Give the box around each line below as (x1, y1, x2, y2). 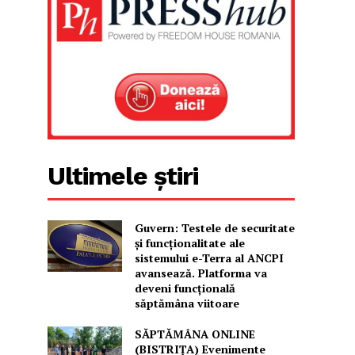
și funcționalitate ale (134, 235, 245, 250)
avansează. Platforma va (134, 265, 267, 281)
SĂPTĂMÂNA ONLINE (134, 326, 255, 342)
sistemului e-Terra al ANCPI (134, 250, 284, 265)
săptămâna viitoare (134, 295, 239, 311)
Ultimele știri (48, 160, 199, 191)
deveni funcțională (134, 280, 235, 296)
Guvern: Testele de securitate (134, 219, 295, 235)
